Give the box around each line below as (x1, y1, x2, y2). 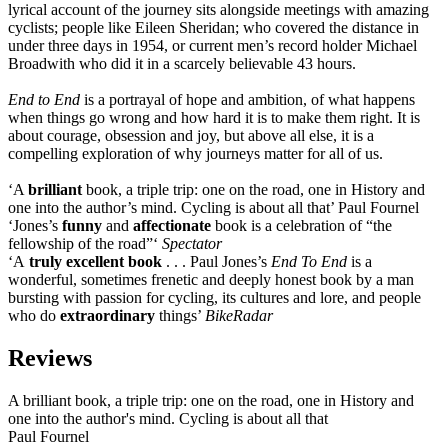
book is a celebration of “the (215, 217, 392, 235)
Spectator (162, 235, 222, 253)
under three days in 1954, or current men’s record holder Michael (8, 37, 417, 55)
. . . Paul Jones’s (162, 253, 271, 271)
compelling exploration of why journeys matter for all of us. (8, 145, 383, 163)
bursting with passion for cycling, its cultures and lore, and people (8, 289, 421, 307)
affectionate (133, 217, 215, 235)
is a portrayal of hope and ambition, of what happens (80, 91, 415, 109)
